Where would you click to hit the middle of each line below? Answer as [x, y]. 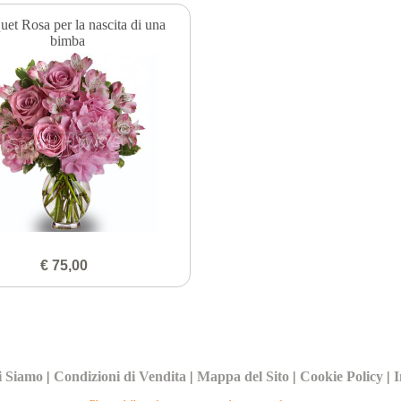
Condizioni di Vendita [120, 376]
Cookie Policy [342, 376]
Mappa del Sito [243, 376]
